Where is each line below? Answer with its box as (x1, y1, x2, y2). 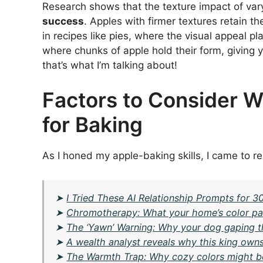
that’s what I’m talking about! (42, 59, 177, 71)
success (42, 15, 84, 27)
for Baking (42, 112, 143, 137)
